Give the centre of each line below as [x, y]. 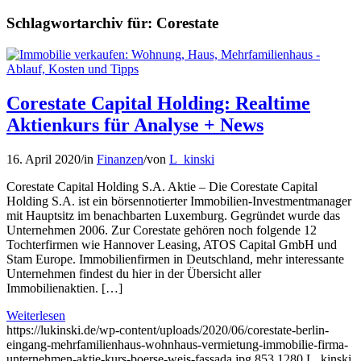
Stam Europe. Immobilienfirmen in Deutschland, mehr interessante [175, 259]
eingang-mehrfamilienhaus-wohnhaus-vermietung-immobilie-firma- [177, 344]
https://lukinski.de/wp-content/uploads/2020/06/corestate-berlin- [168, 330]
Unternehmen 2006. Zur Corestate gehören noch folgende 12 [162, 230]
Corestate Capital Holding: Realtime [158, 104]
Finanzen [120, 159]
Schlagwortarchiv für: [81, 23]
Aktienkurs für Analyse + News [135, 125]
